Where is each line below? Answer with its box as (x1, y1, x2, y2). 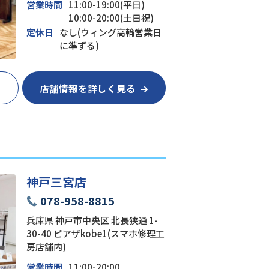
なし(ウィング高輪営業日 (59, 26, 162, 39)
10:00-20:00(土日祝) (68, 11, 154, 25)
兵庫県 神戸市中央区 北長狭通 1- (26, 214, 158, 227)
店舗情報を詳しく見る (40, 81, 136, 95)
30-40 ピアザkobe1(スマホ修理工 (26, 227, 165, 240)
